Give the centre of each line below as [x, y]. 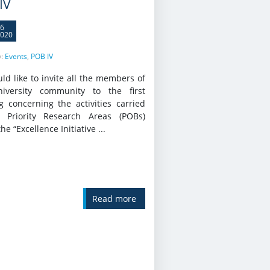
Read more [114, 199]
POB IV [42, 57]
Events [16, 57]
